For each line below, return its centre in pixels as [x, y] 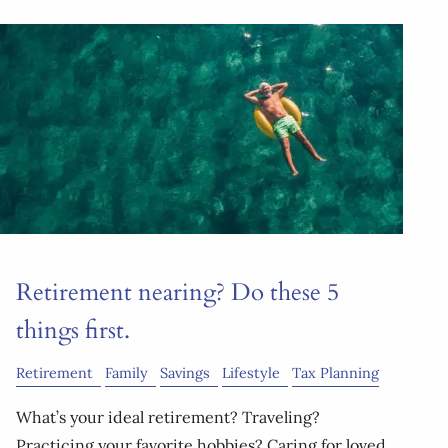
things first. [73, 330]
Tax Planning [335, 372]
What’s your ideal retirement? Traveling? [168, 416]
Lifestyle [251, 372]
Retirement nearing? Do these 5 [177, 292]
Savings [185, 372]
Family [126, 372]
